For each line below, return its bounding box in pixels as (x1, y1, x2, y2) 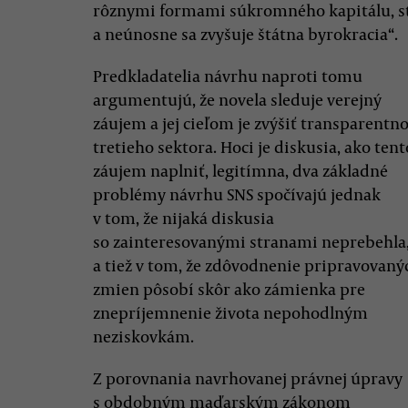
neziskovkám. (93, 325, 194, 347)
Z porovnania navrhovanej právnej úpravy (93, 367, 403, 389)
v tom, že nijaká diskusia (93, 207, 274, 229)
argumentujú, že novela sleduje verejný (93, 88, 382, 110)
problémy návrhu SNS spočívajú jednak (93, 183, 381, 205)
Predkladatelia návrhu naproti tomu (93, 65, 362, 87)
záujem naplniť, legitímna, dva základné (93, 159, 388, 181)
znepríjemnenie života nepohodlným (93, 301, 368, 323)
